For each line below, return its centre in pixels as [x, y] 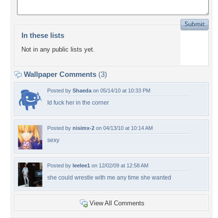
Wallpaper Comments [60, 74]
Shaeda [82, 91]
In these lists [43, 35]
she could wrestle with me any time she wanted [109, 178]
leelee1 [81, 165]
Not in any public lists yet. [58, 50]
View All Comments [117, 203]
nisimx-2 [83, 128]
